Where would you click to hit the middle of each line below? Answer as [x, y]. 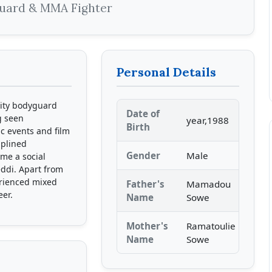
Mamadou [209, 184]
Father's [146, 184]
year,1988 [208, 120]
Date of [143, 114]
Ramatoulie [211, 226]
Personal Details [167, 72]
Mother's [148, 226]
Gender [144, 155]
